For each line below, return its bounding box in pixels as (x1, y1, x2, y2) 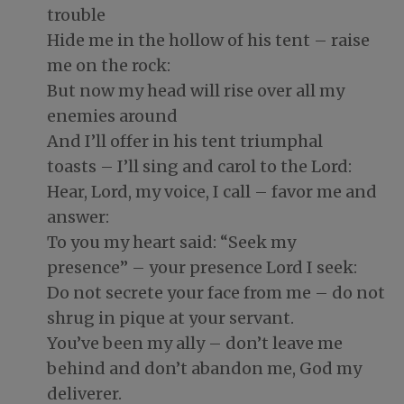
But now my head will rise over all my (47, 80, 344, 102)
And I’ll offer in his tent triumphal (47, 131, 323, 152)
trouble (47, 5, 106, 26)
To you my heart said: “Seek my (47, 232, 296, 253)
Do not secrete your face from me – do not (47, 282, 385, 304)
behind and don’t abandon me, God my (47, 358, 362, 380)
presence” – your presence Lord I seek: (47, 257, 357, 279)
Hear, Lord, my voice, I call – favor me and (47, 181, 377, 203)
